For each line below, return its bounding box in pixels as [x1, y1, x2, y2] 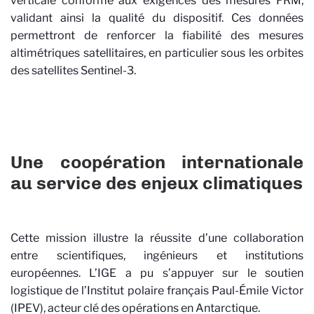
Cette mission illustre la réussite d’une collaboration [11, 231, 303, 245]
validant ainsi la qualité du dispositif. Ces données [11, 11, 303, 25]
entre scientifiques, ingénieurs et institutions [11, 248, 303, 262]
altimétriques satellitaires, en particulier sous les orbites [11, 46, 303, 60]
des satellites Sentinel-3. [11, 64, 136, 78]
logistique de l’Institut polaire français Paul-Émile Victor [11, 283, 303, 297]
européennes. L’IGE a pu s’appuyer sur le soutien [11, 266, 303, 280]
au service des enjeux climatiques [11, 172, 303, 193]
